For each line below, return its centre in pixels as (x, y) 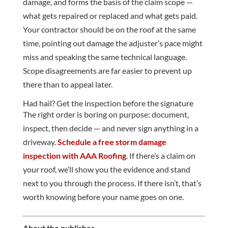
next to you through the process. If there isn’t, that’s (112, 183)
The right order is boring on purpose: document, (106, 115)
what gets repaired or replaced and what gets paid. (110, 16)
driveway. (40, 142)
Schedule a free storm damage (112, 142)
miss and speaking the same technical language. (105, 57)
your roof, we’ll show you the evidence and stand (106, 169)
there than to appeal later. (67, 84)
